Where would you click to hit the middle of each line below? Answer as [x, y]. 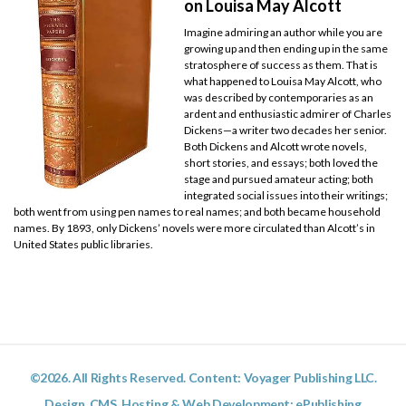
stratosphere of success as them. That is [281, 65]
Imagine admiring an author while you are [284, 33]
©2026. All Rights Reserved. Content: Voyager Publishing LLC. [203, 378]
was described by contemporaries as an [279, 98]
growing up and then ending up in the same [286, 49]
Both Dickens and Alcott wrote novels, [276, 147]
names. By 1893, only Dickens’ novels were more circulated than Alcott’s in [194, 228]
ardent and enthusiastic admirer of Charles [288, 114]
